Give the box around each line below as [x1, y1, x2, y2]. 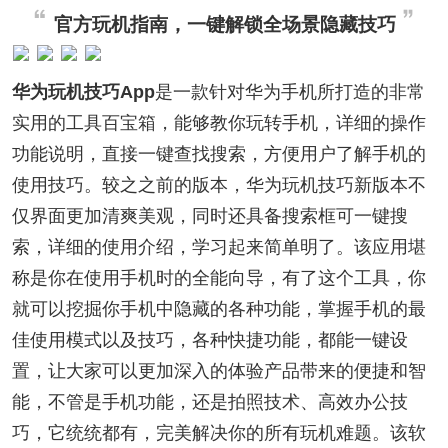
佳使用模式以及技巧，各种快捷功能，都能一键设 [11, 329, 408, 350]
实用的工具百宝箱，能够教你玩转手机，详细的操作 [11, 112, 426, 133]
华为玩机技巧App [11, 81, 155, 102]
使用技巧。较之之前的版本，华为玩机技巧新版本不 [11, 174, 426, 195]
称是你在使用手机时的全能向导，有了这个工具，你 [11, 267, 426, 288]
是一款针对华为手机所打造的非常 [154, 81, 425, 102]
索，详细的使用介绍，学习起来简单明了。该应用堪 [11, 236, 426, 257]
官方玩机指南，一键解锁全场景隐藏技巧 [53, 14, 396, 36]
